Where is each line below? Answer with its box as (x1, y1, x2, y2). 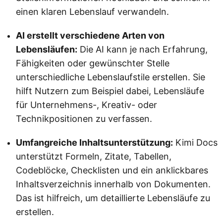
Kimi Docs (173, 137, 218, 148)
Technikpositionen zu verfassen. (16, 113, 152, 124)
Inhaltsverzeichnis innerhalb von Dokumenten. (16, 178, 211, 189)
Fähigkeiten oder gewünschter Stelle (16, 57, 169, 68)
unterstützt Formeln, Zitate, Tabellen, (16, 151, 171, 162)
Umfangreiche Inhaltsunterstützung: (16, 137, 173, 148)
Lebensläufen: (16, 44, 77, 55)
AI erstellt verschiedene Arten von (16, 30, 165, 41)
